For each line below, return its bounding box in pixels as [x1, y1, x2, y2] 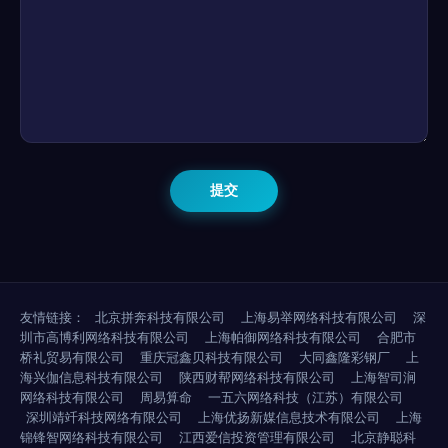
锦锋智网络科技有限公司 [20, 429, 163, 445]
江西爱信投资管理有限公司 [179, 429, 335, 445]
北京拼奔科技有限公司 [95, 309, 225, 325]
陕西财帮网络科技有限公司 [179, 369, 335, 385]
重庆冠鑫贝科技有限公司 [140, 349, 283, 365]
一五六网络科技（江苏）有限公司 [208, 389, 403, 405]
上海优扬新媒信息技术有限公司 [198, 409, 380, 425]
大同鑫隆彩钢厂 [299, 349, 390, 365]
